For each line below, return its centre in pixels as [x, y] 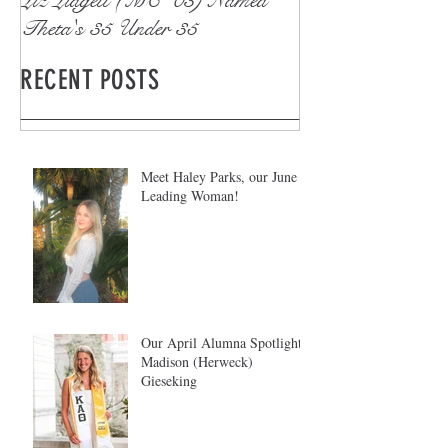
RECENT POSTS [90, 79]
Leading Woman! [190, 196]
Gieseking [169, 381]
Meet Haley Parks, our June [219, 177]
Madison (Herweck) [197, 362]
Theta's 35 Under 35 [109, 27]
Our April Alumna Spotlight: [223, 343]
